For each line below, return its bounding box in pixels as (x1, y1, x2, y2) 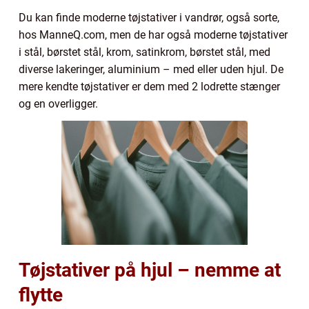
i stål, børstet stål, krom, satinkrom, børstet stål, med (19, 45, 270, 59)
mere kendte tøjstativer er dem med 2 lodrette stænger (19, 79, 280, 93)
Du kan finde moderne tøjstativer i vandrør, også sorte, (19, 10, 279, 24)
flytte (19, 283, 63, 307)
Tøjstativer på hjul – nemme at (19, 259, 281, 282)
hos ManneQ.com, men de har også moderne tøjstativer (19, 28, 288, 41)
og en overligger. (19, 97, 101, 110)
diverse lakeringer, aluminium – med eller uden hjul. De (19, 62, 283, 76)
